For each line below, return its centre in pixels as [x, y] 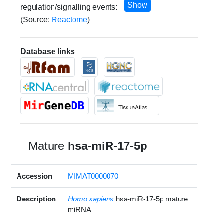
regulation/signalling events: [70, 7]
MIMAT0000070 [93, 176]
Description [36, 199]
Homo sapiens [91, 199]
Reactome [70, 19]
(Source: [36, 19]
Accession [35, 176]
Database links [48, 51]
